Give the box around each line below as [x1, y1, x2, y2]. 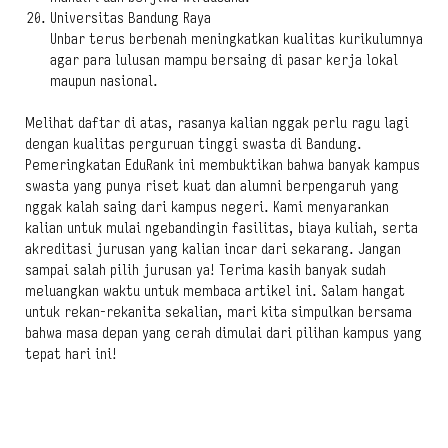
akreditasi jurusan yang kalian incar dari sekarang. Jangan [25, 240, 401, 258]
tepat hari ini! [25, 345, 117, 363]
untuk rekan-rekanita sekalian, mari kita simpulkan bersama [25, 303, 412, 321]
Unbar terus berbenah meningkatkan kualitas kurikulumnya [50, 30, 423, 48]
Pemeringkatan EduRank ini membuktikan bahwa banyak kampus [25, 156, 420, 174]
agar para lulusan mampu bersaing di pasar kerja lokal [50, 51, 398, 69]
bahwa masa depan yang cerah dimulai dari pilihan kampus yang [25, 324, 422, 342]
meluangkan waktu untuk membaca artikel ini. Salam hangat [25, 282, 405, 300]
